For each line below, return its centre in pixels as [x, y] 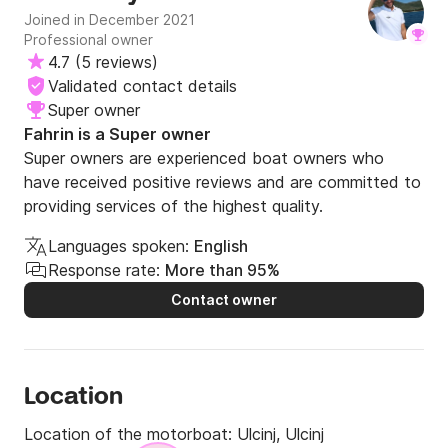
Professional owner [88, 40]
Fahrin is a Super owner [117, 134]
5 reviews [116, 62]
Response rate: [104, 270]
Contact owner [224, 300]
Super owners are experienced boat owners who [204, 158]
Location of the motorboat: [130, 434]
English [221, 246]
